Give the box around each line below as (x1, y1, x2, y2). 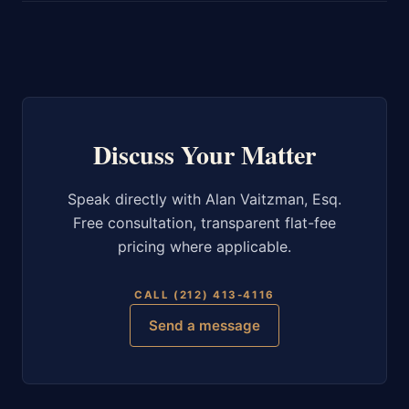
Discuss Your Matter (93, 136, 316, 174)
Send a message (149, 317, 260, 335)
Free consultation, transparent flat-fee (73, 214, 336, 233)
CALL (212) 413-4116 (134, 288, 275, 301)
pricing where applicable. (118, 237, 291, 257)
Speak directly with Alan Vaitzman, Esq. (68, 190, 341, 209)
